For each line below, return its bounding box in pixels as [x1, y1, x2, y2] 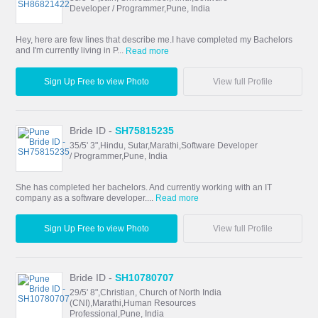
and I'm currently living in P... [16, 45, 126, 56]
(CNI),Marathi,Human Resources [70, 297, 197, 308]
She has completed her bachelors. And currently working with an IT [16, 182, 273, 192]
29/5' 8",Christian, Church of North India [70, 287, 222, 297]
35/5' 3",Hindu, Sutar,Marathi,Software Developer [70, 140, 258, 150]
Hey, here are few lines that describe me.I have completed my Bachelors [16, 35, 293, 45]
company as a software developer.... [16, 192, 156, 203]
